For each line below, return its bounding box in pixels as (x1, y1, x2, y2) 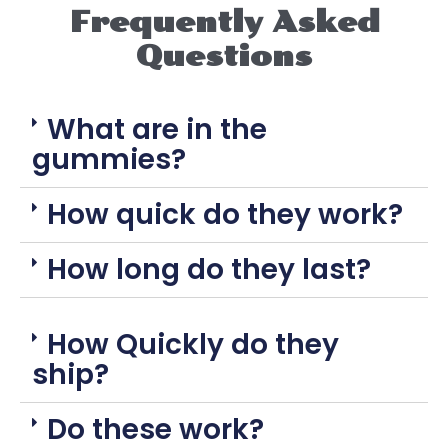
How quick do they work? (47, 195, 403, 235)
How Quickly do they (47, 325, 339, 365)
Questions (136, 39, 312, 74)
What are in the (47, 110, 267, 150)
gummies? (32, 140, 186, 180)
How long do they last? (47, 250, 371, 290)
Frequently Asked (68, 5, 380, 40)
